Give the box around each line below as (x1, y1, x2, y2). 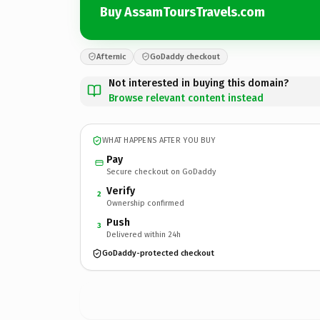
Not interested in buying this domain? (109, 76, 289, 89)
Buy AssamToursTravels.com (100, 4, 265, 20)
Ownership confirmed (106, 198, 184, 208)
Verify (106, 184, 135, 197)
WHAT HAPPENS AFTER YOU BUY (102, 136, 216, 145)
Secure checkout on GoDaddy (106, 166, 216, 176)
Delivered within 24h (106, 229, 181, 239)
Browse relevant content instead (109, 91, 264, 104)
